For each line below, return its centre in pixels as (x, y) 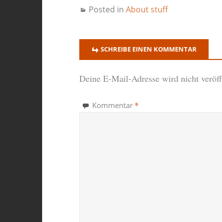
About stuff (147, 10)
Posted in (107, 10)
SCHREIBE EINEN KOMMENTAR (148, 49)
